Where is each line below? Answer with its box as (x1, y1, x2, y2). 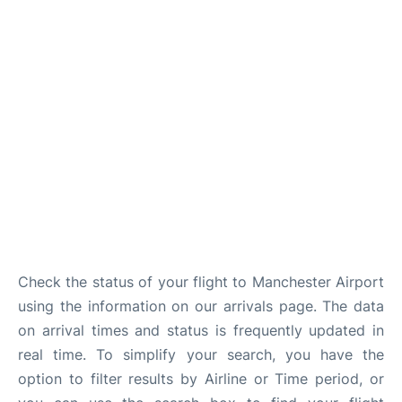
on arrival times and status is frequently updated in (18, 321, 384, 339)
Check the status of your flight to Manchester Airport (18, 273, 384, 291)
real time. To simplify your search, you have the (18, 345, 384, 363)
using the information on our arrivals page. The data (18, 297, 384, 315)
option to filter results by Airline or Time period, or (18, 370, 384, 388)
